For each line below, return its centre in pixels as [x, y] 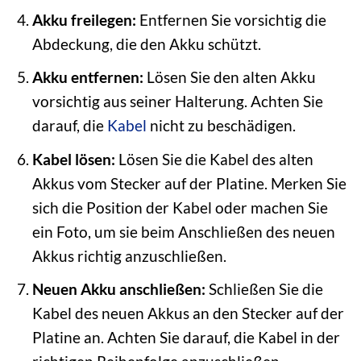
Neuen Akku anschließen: [118, 289]
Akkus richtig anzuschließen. [129, 255]
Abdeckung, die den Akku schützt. [146, 44]
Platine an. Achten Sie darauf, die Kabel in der [186, 338]
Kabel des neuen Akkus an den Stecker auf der [188, 313]
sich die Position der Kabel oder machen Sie [180, 207]
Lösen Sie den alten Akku [229, 77]
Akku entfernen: [87, 77]
